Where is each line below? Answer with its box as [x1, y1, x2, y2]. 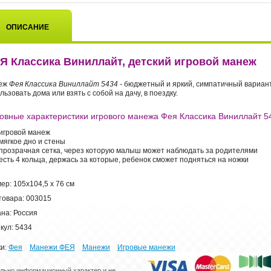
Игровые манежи [117, 243, 175, 252]
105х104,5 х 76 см [13, 179, 74, 188]
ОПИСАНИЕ [6, 22, 50, 31]
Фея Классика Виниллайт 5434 [7, 79, 118, 88]
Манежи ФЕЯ [29, 243, 75, 252]
